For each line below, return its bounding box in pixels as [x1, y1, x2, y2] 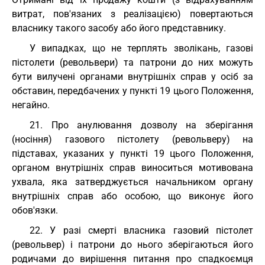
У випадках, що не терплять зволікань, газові [30, 43, 253, 54]
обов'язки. [12, 205, 58, 216]
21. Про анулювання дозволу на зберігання [30, 119, 253, 131]
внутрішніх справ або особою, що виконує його [12, 190, 253, 202]
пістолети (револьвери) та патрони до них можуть [12, 57, 253, 68]
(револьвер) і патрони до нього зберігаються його [12, 239, 253, 250]
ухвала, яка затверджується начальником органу [12, 176, 253, 188]
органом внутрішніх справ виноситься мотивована [12, 162, 253, 173]
